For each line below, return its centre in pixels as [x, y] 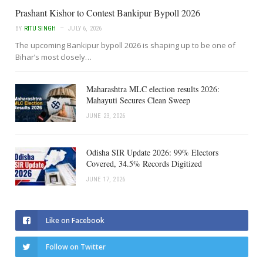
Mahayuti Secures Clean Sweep [138, 100]
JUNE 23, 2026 [106, 116]
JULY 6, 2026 [85, 28]
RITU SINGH [40, 28]
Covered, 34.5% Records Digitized [144, 163]
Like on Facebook [75, 220]
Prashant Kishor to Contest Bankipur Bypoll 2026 [108, 12]
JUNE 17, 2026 [106, 179]
